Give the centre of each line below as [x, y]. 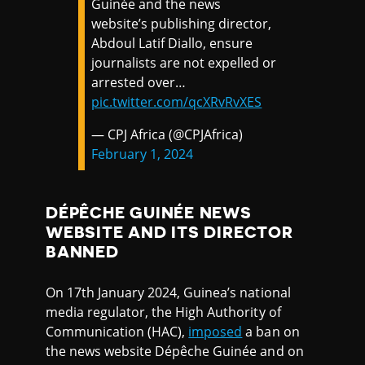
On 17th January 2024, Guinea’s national [168, 293]
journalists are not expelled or [184, 62]
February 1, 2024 [143, 154]
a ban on [271, 332]
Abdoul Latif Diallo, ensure [172, 43]
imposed [215, 332]
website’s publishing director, [182, 23]
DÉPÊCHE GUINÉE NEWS [149, 212]
